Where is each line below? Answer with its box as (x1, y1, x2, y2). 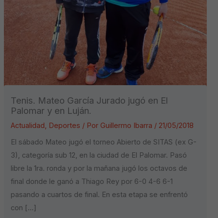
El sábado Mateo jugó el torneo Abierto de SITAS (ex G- (11, 138, 197, 147)
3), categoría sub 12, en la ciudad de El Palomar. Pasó (11, 151, 187, 160)
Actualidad (11, 121, 45, 130)
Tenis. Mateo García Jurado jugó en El (11, 95, 168, 106)
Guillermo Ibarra (100, 121, 155, 130)
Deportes (49, 121, 81, 130)
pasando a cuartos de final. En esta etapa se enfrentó (11, 190, 188, 200)
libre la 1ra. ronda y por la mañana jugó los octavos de (11, 164, 188, 173)
